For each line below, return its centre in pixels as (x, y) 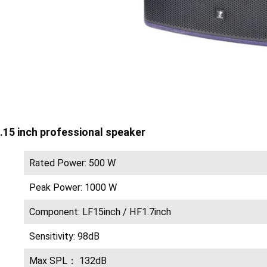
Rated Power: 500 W (73, 163)
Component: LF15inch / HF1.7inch (100, 212)
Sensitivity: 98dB (65, 237)
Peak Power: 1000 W (73, 188)
